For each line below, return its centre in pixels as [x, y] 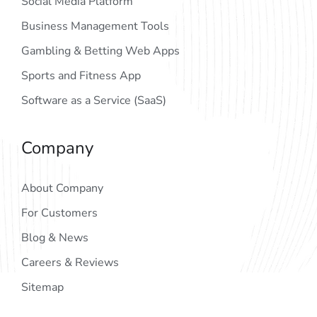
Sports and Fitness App [81, 75]
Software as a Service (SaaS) [94, 100]
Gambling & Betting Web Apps [100, 51]
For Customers [59, 213]
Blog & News [55, 237]
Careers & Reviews [70, 262]
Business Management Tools [95, 26]
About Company [62, 188]
